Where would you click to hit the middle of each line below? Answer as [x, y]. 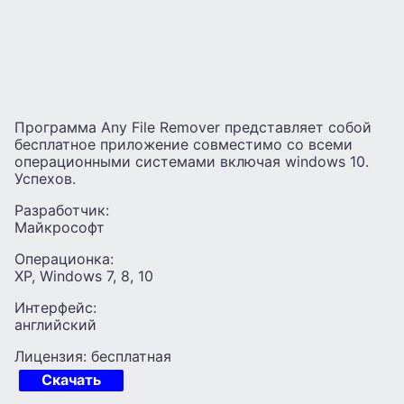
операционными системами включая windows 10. [192, 162]
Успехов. [45, 179]
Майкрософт [60, 228]
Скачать [71, 380]
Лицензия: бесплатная [93, 357]
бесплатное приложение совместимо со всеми [184, 145]
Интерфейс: [55, 308]
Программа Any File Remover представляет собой [193, 128]
